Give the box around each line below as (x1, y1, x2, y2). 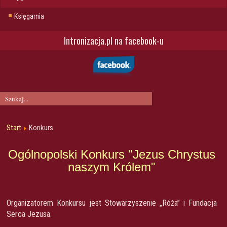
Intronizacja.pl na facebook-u (63, 33, 164, 47)
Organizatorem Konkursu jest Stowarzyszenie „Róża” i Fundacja (7, 198, 217, 208)
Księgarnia (14, 12, 44, 20)
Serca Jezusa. (7, 209, 52, 219)
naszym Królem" (68, 160, 156, 174)
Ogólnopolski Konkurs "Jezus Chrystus (8, 147, 215, 161)
